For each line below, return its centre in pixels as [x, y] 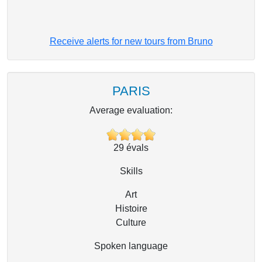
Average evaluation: [131, 110]
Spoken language [131, 246]
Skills [131, 171]
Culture [131, 223]
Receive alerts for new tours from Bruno [131, 41]
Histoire [131, 209]
